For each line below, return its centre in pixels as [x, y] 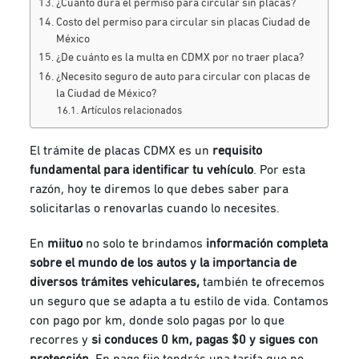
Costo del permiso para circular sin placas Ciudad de [184, 22]
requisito [238, 150]
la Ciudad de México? [107, 93]
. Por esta [280, 169]
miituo [65, 243]
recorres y [61, 339]
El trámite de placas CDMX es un [121, 150]
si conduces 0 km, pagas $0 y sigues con [205, 339]
